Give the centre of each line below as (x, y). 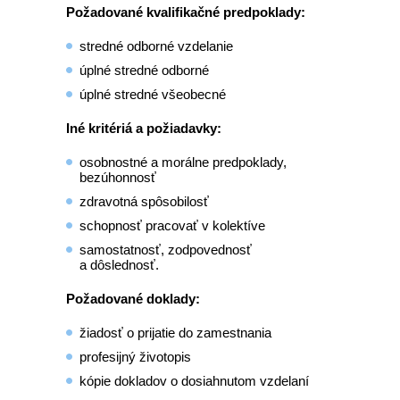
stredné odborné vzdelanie (156, 46)
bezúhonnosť (118, 177)
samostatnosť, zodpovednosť (166, 250)
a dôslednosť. (119, 265)
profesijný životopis (135, 357)
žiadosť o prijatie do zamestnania (175, 333)
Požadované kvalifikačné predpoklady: (186, 12)
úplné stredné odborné (144, 70)
